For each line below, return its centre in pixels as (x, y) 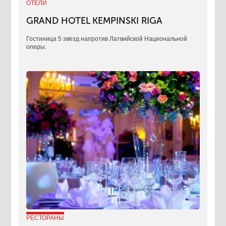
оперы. (37, 47)
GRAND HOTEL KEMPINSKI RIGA (95, 20)
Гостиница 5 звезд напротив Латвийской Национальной (107, 39)
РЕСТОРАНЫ (45, 218)
